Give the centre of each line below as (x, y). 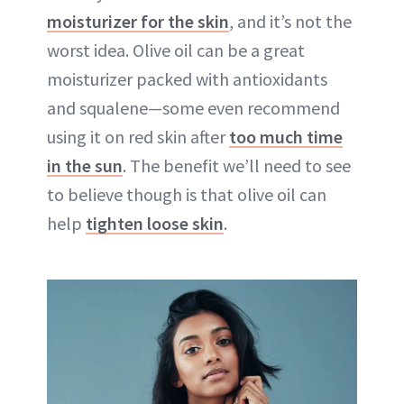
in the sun (85, 165)
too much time (286, 136)
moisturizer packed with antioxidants (187, 78)
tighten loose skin (155, 223)
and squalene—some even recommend (193, 107)
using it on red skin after (138, 136)
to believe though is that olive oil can (187, 194)
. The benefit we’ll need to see (237, 165)
